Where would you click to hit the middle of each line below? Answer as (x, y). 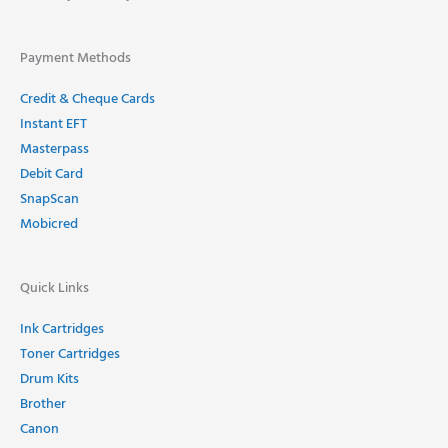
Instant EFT (53, 125)
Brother (43, 405)
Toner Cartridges (70, 355)
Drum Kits (49, 380)
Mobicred (49, 225)
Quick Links (54, 289)
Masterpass (54, 150)
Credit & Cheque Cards (87, 100)
